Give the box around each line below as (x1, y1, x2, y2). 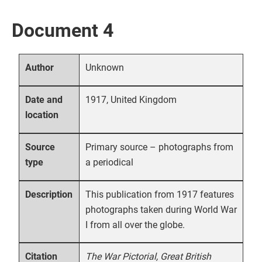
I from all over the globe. (85, 219, 185, 230)
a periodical (85, 156, 133, 168)
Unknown (85, 61, 124, 73)
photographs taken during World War (85, 204, 237, 215)
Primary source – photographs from (85, 141, 233, 153)
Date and (25, 94, 63, 106)
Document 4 (12, 19, 113, 42)
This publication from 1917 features (85, 188, 234, 200)
